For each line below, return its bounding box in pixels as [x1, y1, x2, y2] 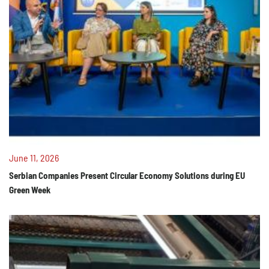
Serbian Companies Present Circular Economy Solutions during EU [9, 169, 245, 181]
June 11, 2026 [9, 151, 59, 163]
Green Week [9, 184, 50, 195]
